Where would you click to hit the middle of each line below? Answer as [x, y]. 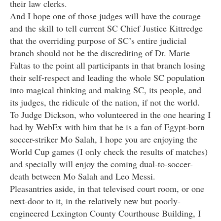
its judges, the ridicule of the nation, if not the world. [105, 102]
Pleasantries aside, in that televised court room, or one [107, 189]
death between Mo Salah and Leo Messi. [83, 176]
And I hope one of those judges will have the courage [105, 16]
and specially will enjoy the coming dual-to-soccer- [101, 164]
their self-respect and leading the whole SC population [107, 78]
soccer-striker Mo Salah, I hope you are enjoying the [104, 139]
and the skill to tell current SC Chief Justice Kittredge [106, 28]
